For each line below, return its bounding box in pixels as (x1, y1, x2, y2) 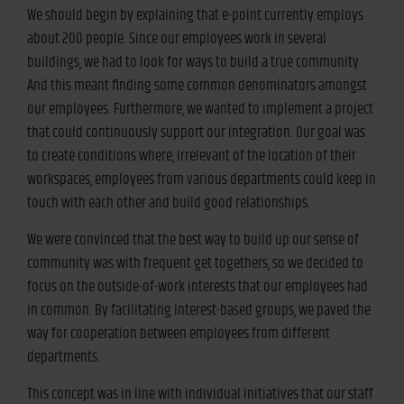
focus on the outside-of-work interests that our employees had (27, 274, 368, 298)
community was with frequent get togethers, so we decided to (27, 251, 363, 275)
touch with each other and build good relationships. (27, 190, 310, 215)
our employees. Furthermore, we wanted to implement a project (27, 96, 373, 121)
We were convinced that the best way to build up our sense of (27, 227, 359, 252)
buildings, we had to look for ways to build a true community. (27, 50, 362, 74)
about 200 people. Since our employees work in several (27, 26, 326, 50)
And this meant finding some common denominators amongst (27, 73, 367, 97)
